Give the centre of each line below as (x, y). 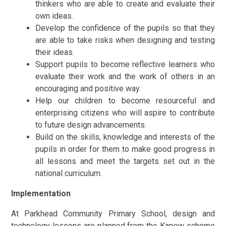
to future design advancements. (91, 125)
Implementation (41, 193)
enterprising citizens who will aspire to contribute (125, 112)
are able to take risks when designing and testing (125, 40)
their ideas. (55, 52)
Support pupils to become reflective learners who (125, 64)
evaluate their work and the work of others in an (125, 76)
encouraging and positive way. (88, 88)
